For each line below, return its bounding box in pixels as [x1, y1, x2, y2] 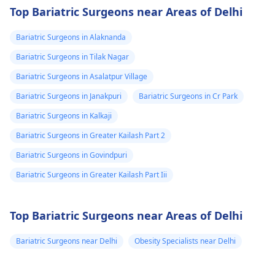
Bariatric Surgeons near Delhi [16, 236, 117, 246]
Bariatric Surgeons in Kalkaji [16, 110, 112, 121]
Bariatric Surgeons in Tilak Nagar [16, 52, 129, 62]
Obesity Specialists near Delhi [134, 236, 236, 246]
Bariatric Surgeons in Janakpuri [16, 91, 122, 101]
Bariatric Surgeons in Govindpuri [16, 150, 127, 160]
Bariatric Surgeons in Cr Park [139, 91, 238, 101]
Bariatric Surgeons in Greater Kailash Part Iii [16, 169, 167, 180]
